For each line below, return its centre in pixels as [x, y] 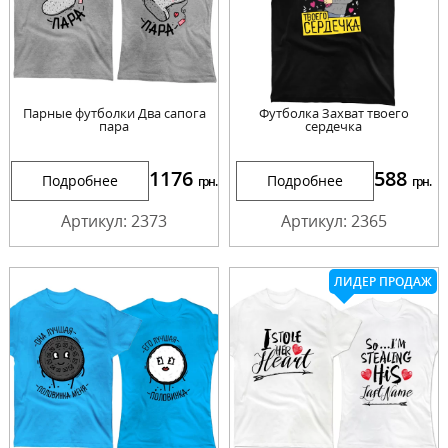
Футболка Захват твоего [333, 113]
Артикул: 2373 [114, 221]
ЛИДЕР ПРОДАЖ [382, 282]
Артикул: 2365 [333, 221]
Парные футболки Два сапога [114, 113]
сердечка [334, 126]
